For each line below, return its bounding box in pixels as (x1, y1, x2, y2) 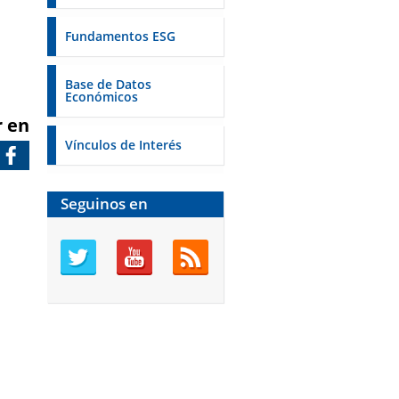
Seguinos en (61, 193, 149, 214)
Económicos (65, 88, 139, 105)
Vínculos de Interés (65, 136, 183, 153)
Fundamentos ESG (65, 28, 176, 45)
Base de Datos (65, 76, 152, 93)
